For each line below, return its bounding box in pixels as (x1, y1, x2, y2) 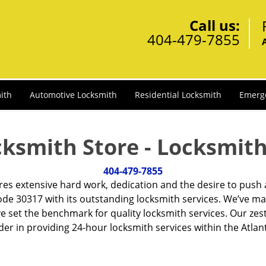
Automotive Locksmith (30, 89, 117, 100)
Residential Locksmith (135, 89, 221, 100)
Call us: (189, 15, 240, 35)
